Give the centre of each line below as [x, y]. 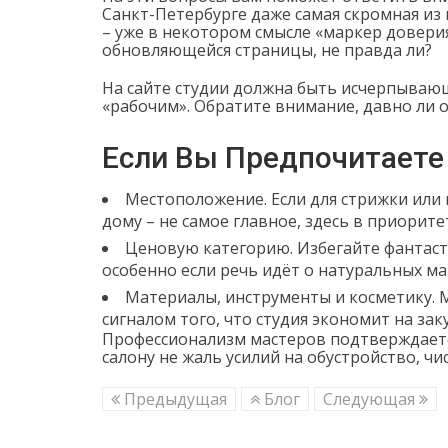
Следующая [371, 398]
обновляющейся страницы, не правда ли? [267, 49]
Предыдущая [173, 398]
